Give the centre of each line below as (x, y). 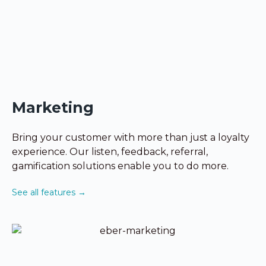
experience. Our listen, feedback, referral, (110, 152)
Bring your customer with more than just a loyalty (131, 138)
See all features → (49, 193)
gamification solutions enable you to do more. (120, 166)
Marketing (53, 108)
